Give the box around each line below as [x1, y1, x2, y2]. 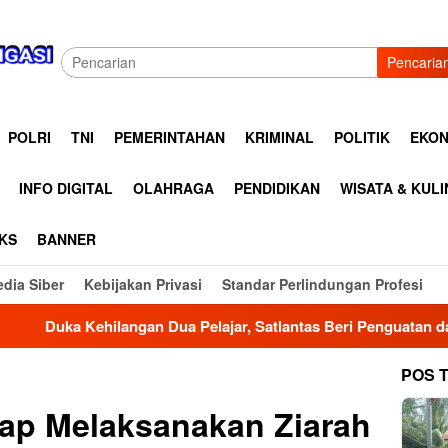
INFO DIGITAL [19, 178, 113, 198]
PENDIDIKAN [234, 178, 320, 198]
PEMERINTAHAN [114, 127, 225, 147]
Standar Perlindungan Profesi [222, 274, 423, 294]
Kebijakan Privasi [84, 274, 202, 294]
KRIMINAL [245, 127, 314, 147]
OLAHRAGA [133, 178, 214, 198]
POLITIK [334, 127, 390, 147]
